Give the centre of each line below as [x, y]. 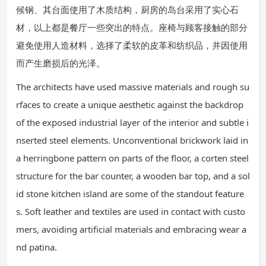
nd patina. [37, 247]
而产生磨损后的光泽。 [61, 63]
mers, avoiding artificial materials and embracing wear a [131, 229]
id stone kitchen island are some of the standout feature [130, 194]
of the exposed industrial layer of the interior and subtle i [132, 123]
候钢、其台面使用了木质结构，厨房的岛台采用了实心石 [127, 10]
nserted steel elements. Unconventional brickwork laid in [132, 140]
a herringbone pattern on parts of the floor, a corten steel [132, 158]
